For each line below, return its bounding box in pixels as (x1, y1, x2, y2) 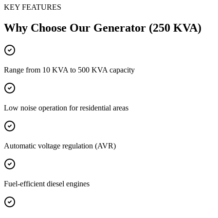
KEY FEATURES (4, 3, 61, 12)
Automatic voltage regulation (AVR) (4, 141, 116, 150)
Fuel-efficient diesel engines (4, 179, 90, 188)
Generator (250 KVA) (93, 21, 201, 34)
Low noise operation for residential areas (4, 103, 128, 112)
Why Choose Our (4, 21, 93, 34)
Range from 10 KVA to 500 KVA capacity (4, 65, 135, 74)
